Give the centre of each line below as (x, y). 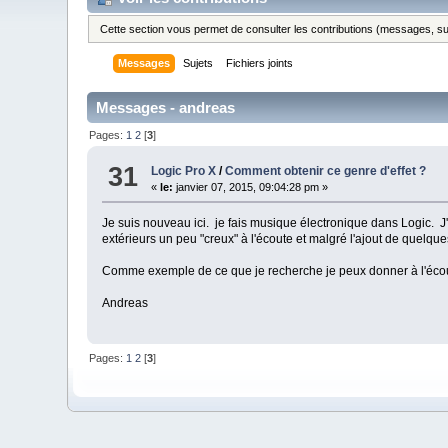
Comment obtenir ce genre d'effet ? (326, 171)
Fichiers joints (260, 63)
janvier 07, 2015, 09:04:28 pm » (251, 187)
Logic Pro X (184, 171)
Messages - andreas (166, 108)
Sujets (198, 63)
